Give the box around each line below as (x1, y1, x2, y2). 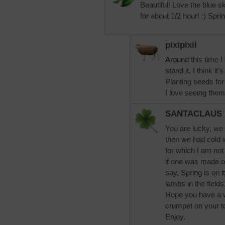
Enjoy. (165, 212, 185, 221)
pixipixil (165, 40, 197, 50)
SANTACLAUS (165, 109, 222, 119)
